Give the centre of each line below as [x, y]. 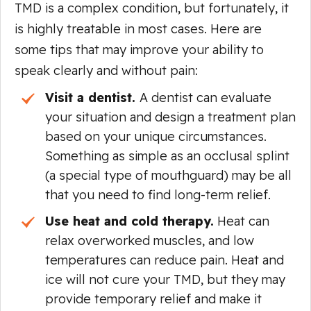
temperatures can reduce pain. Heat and [165, 260]
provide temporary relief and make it [153, 299]
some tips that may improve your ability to [139, 49]
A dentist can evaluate [205, 97]
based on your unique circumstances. [156, 136]
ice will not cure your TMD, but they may [165, 279]
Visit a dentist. [92, 97]
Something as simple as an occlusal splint [167, 155]
